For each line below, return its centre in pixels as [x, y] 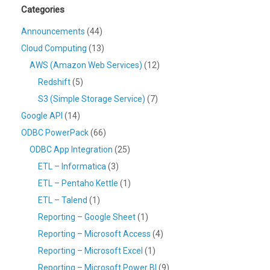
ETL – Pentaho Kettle [78, 184]
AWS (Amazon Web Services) [86, 65]
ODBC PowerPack [55, 133]
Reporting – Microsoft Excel [90, 251]
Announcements [53, 32]
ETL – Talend [63, 200]
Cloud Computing [54, 49]
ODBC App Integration [71, 150]
